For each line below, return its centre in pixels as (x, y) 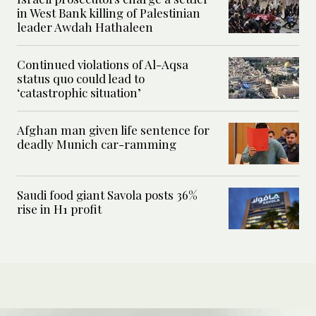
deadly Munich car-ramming (97, 144)
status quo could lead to (81, 78)
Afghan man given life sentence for (113, 129)
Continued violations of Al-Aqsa (103, 64)
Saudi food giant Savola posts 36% (107, 194)
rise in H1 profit (61, 208)
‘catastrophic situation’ (79, 92)
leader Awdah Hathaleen (85, 26)
